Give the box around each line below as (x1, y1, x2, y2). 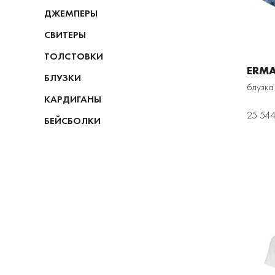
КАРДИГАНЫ (44, 93, 101, 106)
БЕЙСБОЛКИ (44, 114, 101, 127)
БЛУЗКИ (44, 71, 81, 84)
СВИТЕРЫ (44, 28, 86, 41)
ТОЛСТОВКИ (44, 50, 103, 63)
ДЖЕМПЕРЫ (44, 7, 98, 20)
